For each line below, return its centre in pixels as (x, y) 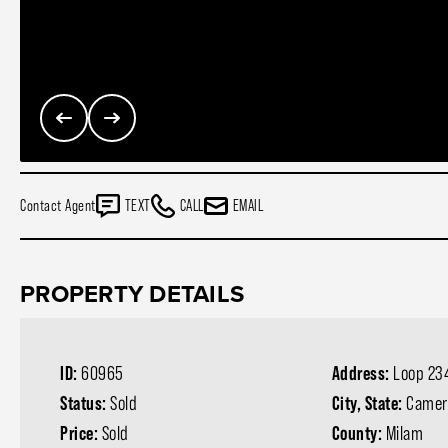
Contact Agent (58, 205)
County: (358, 433)
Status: (85, 403)
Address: (362, 373)
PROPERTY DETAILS (132, 293)
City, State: (369, 403)
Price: (81, 433)
